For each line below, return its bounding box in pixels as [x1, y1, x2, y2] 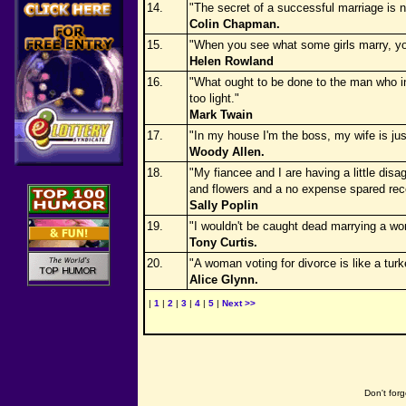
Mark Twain [189, 108, 253, 121]
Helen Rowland [189, 54, 274, 68]
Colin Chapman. [189, 17, 280, 31]
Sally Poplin [189, 198, 258, 212]
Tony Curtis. [189, 236, 257, 249]
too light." [189, 92, 239, 105]
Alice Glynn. [189, 273, 258, 286]
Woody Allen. [189, 145, 265, 159]
